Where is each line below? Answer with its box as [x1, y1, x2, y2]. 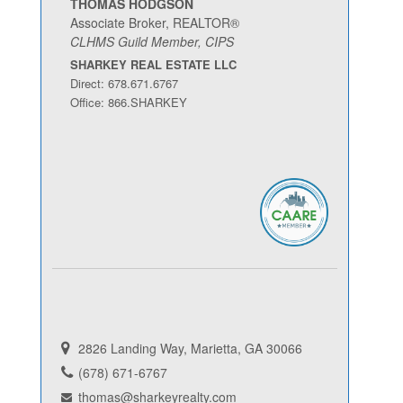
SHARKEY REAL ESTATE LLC [70, 55, 237, 73]
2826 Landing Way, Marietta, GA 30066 [78, 338, 302, 357]
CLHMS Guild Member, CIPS [70, 31, 234, 50]
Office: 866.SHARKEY [70, 93, 187, 111]
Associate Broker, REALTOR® [70, 13, 239, 31]
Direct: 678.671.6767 [70, 74, 178, 92]
